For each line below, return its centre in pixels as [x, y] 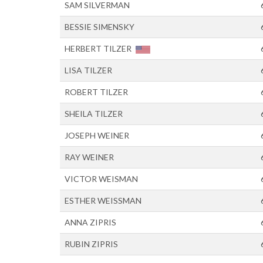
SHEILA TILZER [94, 114]
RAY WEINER [89, 157]
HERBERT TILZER [99, 48]
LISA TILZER [88, 70]
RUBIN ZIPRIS [91, 244]
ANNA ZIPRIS [90, 222]
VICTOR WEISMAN [101, 179]
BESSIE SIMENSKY [100, 27]
